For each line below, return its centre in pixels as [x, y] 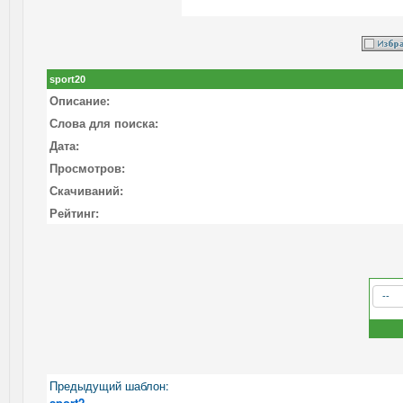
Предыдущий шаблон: [109, 385]
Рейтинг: [74, 212]
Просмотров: [87, 167]
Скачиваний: [86, 190]
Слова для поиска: [104, 122]
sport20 [67, 79]
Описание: [80, 100]
